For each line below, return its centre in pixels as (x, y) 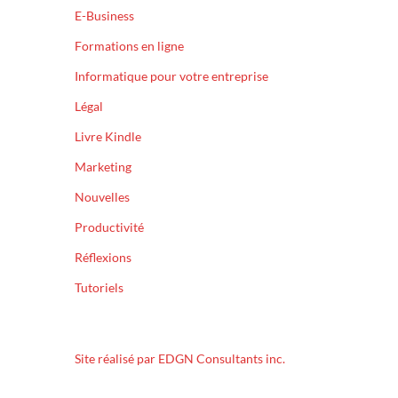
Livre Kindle (108, 136)
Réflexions (103, 257)
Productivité (110, 227)
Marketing (103, 166)
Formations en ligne (130, 45)
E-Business (105, 15)
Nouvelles (103, 196)
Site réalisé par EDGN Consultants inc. (180, 358)
